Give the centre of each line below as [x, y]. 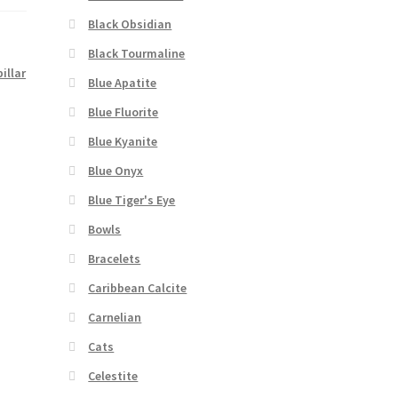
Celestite [113, 375]
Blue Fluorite [123, 111]
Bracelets [115, 258]
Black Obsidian [130, 24]
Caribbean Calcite [138, 287]
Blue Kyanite [123, 141]
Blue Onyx [116, 170]
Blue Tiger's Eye [132, 199]
